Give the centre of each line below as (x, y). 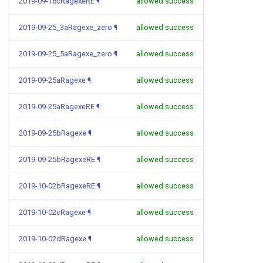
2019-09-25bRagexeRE (57, 159)
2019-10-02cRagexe (52, 212)
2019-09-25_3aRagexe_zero (65, 27)
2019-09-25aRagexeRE (57, 107)
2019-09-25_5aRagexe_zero (65, 54)
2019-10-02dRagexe (53, 239)
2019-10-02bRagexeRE (57, 186)
